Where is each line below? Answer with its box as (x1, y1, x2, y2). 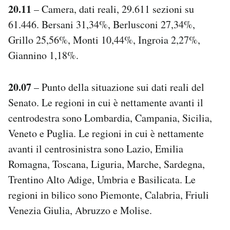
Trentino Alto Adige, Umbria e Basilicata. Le (8, 172, 196, 186)
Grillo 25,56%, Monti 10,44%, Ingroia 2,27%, (8, 32, 200, 47)
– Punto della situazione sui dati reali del (31, 80, 204, 94)
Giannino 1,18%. (8, 48, 79, 62)
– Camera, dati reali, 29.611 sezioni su (31, 2, 194, 16)
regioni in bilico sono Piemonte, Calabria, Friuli (8, 187, 209, 202)
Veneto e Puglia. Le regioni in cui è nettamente (8, 126, 204, 140)
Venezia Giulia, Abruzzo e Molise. (8, 203, 152, 217)
